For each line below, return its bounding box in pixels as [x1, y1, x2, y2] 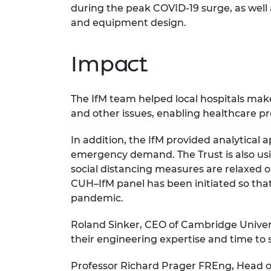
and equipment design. [71, 17, 186, 29]
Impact [71, 51, 148, 77]
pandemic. [71, 192, 123, 204]
